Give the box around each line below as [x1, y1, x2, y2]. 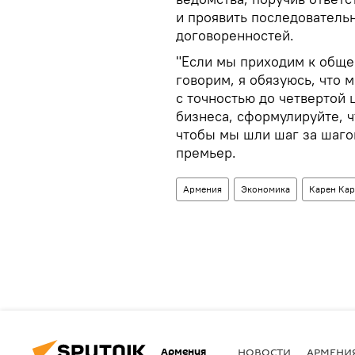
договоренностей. [176, 26, 294, 44]
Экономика [241, 183, 290, 195]
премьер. [176, 143, 236, 162]
